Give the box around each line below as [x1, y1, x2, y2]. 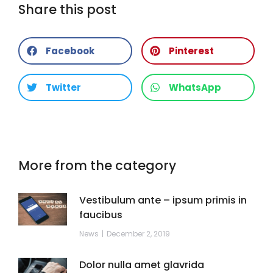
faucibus [79, 207, 122, 222]
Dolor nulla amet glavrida [79, 257, 204, 272]
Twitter [46, 80, 81, 94]
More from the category [18, 156, 176, 174]
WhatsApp [168, 80, 221, 94]
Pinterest [168, 44, 214, 57]
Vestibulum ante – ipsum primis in [79, 193, 247, 207]
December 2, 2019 [107, 228, 170, 239]
